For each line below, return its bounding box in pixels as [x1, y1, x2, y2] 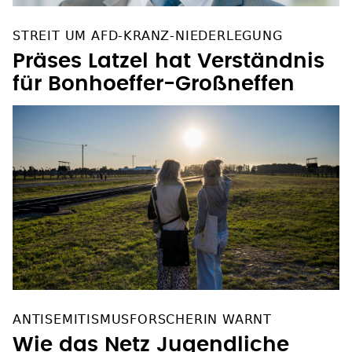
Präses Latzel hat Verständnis [13, 36, 324, 57]
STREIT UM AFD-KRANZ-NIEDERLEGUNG [13, 13, 283, 29]
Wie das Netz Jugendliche [13, 319, 289, 340]
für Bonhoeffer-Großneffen [13, 59, 295, 80]
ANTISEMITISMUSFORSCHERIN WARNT [13, 296, 272, 312]
